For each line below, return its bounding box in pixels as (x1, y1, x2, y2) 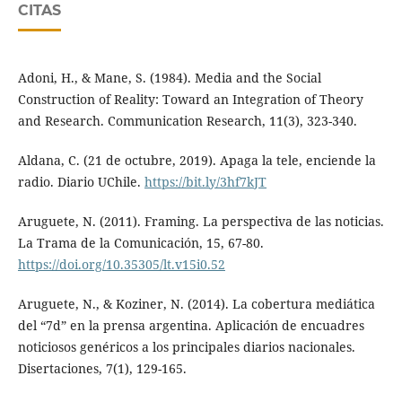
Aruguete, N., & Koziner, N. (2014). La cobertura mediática (17, 295, 375, 312)
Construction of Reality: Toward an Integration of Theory (17, 90, 363, 108)
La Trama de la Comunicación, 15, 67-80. (17, 233, 264, 251)
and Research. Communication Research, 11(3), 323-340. (17, 111, 357, 129)
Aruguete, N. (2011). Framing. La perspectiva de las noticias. (17, 212, 384, 230)
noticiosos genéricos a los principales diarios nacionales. (17, 338, 355, 355)
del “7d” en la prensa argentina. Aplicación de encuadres (17, 317, 364, 334)
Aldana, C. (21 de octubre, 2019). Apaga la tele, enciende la (17, 151, 376, 169)
